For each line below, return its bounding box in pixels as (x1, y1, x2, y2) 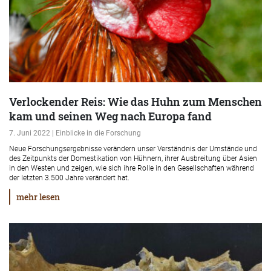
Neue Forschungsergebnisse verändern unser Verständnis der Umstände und (9, 145, 257, 153)
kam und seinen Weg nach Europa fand (9, 109, 212, 123)
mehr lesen (16, 191, 60, 203)
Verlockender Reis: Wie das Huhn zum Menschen (9, 94, 262, 109)
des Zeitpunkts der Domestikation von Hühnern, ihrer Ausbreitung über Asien (9, 154, 257, 163)
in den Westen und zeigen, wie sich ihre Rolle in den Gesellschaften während (9, 164, 254, 172)
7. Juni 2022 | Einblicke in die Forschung (9, 129, 141, 137)
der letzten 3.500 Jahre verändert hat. (9, 174, 129, 182)
